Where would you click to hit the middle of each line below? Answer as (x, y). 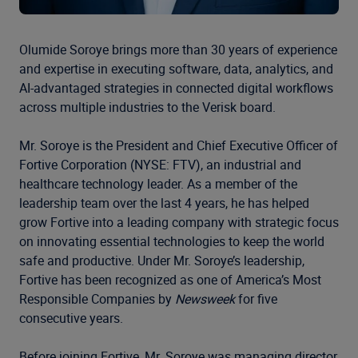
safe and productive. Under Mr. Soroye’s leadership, (162, 261)
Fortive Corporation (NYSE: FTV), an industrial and (160, 165)
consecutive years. (71, 318)
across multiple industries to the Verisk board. (147, 107)
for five (256, 299)
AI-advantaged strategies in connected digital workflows (176, 88)
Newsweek (205, 299)
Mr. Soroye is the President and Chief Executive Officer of (179, 145)
